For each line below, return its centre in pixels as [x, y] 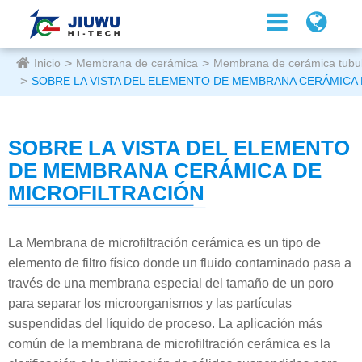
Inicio [47, 63]
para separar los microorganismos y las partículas [150, 303]
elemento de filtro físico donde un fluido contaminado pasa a [180, 263]
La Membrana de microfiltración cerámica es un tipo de [164, 243]
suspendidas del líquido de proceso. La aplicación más [165, 324]
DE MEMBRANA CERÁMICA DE [165, 170]
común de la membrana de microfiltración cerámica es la [169, 344]
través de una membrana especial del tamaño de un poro [171, 283]
